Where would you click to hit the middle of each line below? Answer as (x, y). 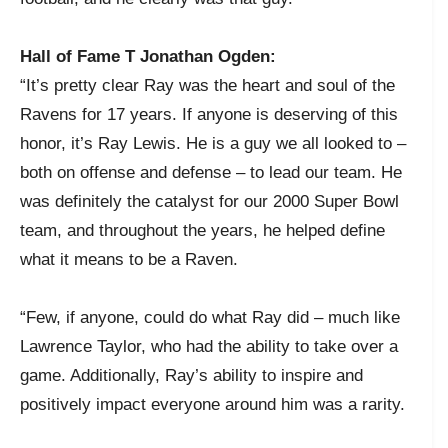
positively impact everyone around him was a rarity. (212, 404)
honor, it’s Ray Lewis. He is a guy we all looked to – (213, 143)
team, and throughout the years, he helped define (202, 230)
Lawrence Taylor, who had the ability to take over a (209, 346)
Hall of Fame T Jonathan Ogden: (148, 56)
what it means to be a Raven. (129, 259)
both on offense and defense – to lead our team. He (211, 172)
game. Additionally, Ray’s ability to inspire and (191, 375)
